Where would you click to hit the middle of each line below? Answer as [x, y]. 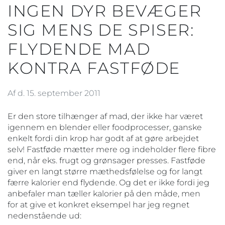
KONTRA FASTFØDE [94, 68]
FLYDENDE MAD [79, 49]
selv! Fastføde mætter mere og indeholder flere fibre [112, 149]
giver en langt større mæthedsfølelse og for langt [105, 171]
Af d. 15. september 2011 [54, 93]
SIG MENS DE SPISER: [101, 30]
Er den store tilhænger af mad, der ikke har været [105, 116]
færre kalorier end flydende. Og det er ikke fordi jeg [108, 182]
